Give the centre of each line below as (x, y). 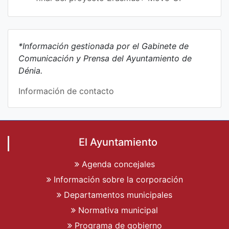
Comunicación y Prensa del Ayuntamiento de (105, 58)
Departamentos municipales (117, 194)
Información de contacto (66, 91)
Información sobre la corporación (117, 179)
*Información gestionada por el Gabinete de (104, 46)
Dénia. (30, 70)
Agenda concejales (117, 164)
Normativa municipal (117, 210)
